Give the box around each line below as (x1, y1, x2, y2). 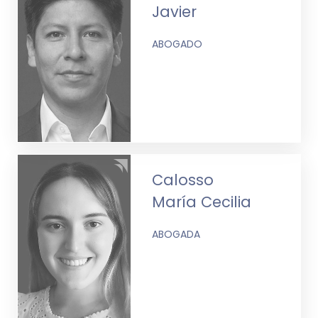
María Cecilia (152, 191, 252, 212)
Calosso (152, 169, 214, 190)
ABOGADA (152, 226, 201, 241)
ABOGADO (152, 36, 203, 51)
